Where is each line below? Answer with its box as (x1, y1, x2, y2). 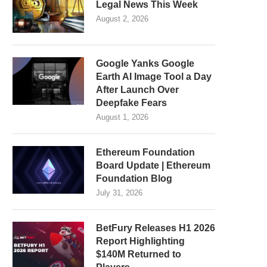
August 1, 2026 (96, 113, 148, 122)
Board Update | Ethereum (96, 160, 210, 170)
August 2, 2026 (96, 14, 148, 23)
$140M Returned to (96, 249, 181, 259)
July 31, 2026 (96, 188, 142, 197)
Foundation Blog (96, 173, 172, 184)
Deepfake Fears (96, 98, 167, 108)
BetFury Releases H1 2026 (96, 223, 215, 233)
